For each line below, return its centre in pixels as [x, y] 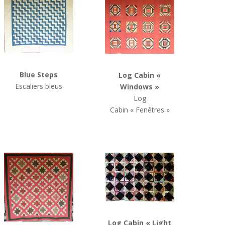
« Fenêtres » [150, 110]
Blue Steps [39, 74]
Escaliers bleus [39, 86]
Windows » [140, 87]
